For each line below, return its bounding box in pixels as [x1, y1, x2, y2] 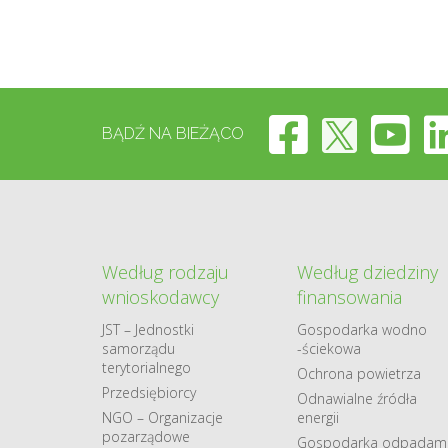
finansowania [297, 285, 402, 309]
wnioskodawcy [102, 285, 219, 309]
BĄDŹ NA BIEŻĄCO [102, 124, 244, 143]
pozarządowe [102, 427, 190, 446]
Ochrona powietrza [297, 364, 421, 383]
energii [297, 408, 339, 427]
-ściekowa [297, 339, 361, 358]
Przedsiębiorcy [102, 383, 196, 402]
